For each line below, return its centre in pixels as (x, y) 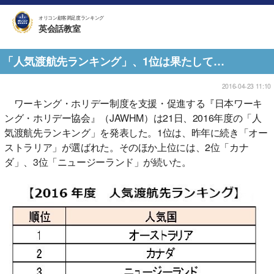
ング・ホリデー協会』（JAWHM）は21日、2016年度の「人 (133, 117)
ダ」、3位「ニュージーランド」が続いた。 (98, 161)
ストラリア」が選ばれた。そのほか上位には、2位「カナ (127, 147)
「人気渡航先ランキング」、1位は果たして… (119, 61)
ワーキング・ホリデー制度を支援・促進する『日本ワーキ (133, 103)
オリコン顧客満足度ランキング (71, 17)
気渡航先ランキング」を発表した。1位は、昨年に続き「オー (136, 132)
